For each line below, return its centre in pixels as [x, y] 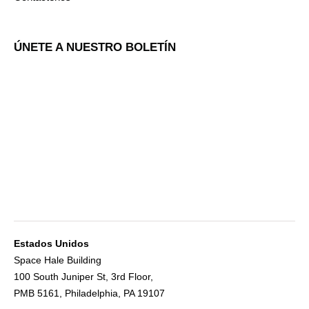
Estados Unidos [51, 243]
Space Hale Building [58, 260]
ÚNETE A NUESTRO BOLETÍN [95, 47]
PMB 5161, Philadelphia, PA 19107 [89, 293]
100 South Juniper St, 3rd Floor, [83, 276]
